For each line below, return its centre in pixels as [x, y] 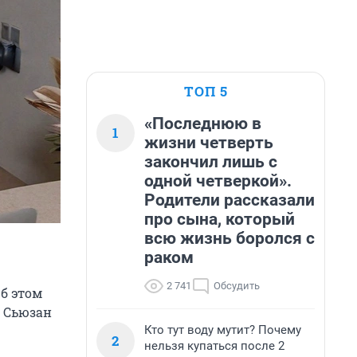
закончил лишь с [211, 162]
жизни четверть [209, 143]
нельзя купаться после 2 [214, 346]
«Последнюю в [203, 124]
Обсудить [237, 286]
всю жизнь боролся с [229, 238]
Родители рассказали [229, 200]
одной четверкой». [218, 181]
